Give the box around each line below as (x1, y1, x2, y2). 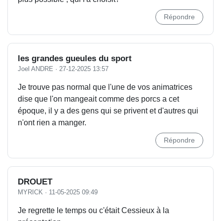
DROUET (18, 177, 52, 186)
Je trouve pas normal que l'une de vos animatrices (18, 83, 192, 91)
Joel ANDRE (18, 65, 53, 73)
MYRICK (18, 188, 43, 196)
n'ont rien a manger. (18, 118, 86, 127)
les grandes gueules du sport (18, 54, 132, 63)
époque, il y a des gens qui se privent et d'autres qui (18, 107, 198, 115)
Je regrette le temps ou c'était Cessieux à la (18, 206, 169, 215)
